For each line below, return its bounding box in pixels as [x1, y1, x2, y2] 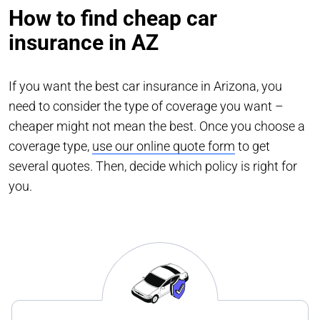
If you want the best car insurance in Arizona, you [9, 78, 282, 94]
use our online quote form [92, 138, 235, 154]
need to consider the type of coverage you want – [9, 98, 284, 114]
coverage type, [9, 138, 92, 154]
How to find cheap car [9, 5, 217, 31]
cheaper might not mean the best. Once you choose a [9, 118, 305, 134]
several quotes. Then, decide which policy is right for [9, 158, 297, 174]
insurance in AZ [9, 29, 159, 55]
